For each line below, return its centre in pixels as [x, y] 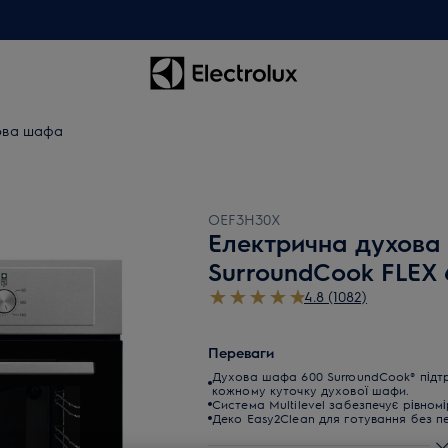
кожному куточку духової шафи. [311, 390]
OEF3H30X [244, 219]
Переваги [241, 352]
